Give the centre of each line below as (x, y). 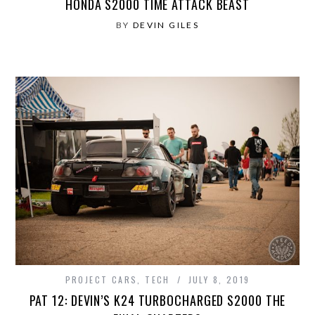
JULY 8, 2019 (219, 279)
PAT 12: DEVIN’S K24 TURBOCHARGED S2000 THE (157, 300)
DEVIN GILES (166, 25)
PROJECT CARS (101, 279)
